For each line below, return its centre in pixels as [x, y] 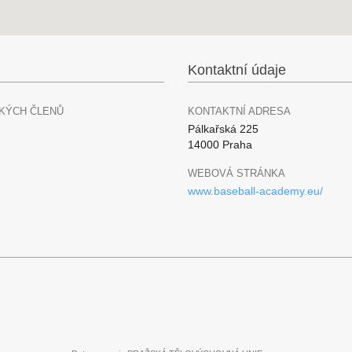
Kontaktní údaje [237, 70]
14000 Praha [220, 145]
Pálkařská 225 [223, 129]
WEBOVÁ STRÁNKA [236, 173]
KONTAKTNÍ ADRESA [239, 111]
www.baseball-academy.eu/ [255, 191]
